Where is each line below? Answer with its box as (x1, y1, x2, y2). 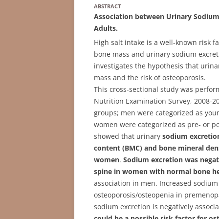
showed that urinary (94, 131, 162, 141)
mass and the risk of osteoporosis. (94, 72, 206, 82)
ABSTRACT (94, 2, 121, 10)
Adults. (94, 23, 118, 33)
